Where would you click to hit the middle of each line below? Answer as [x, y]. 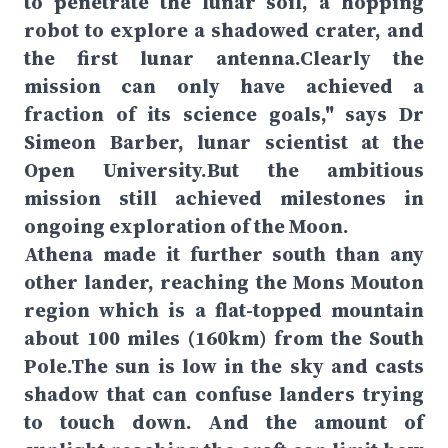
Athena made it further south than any [224, 254]
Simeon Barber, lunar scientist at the [224, 142]
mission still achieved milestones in [224, 198]
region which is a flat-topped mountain [224, 310]
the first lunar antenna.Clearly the [224, 58]
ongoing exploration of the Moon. [186, 226]
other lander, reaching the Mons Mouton [224, 282]
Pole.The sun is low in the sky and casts [224, 366]
